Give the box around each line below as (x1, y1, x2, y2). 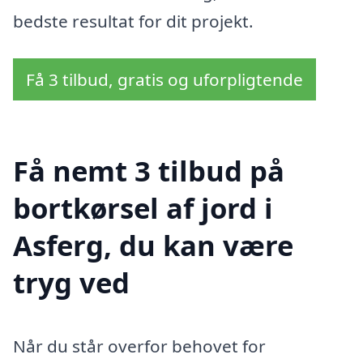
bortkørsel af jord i (13, 189, 273, 228)
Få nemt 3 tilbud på (13, 152, 284, 190)
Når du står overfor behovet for (13, 335, 266, 358)
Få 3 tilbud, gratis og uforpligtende (26, 67, 303, 91)
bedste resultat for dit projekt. (13, 10, 254, 33)
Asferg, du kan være (13, 226, 293, 265)
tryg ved (13, 263, 130, 302)
